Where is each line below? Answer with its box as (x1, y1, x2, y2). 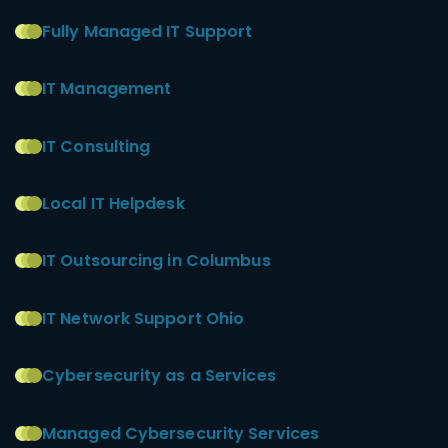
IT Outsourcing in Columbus (42, 249, 271, 273)
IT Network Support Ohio (42, 306, 245, 330)
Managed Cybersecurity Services (42, 421, 319, 445)
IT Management (42, 77, 172, 101)
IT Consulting (42, 134, 151, 158)
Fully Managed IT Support (42, 19, 253, 43)
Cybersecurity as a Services (42, 364, 276, 388)
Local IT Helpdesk (42, 192, 185, 216)
